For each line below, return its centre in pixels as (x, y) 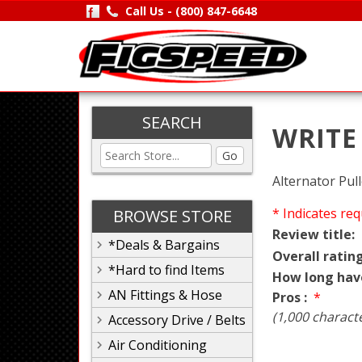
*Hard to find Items (166, 270)
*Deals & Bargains (164, 245)
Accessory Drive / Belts (177, 320)
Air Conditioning (158, 345)
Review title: (314, 234)
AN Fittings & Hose (165, 295)
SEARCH (172, 122)
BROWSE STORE (172, 216)
